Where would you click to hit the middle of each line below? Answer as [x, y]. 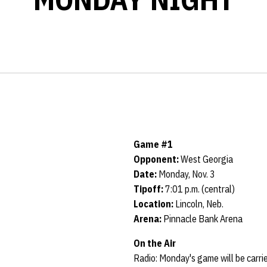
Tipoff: [149, 189]
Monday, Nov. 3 [187, 174]
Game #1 [154, 144]
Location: [153, 204]
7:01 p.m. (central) [200, 189]
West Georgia [207, 159]
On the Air [155, 243]
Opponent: [157, 159]
